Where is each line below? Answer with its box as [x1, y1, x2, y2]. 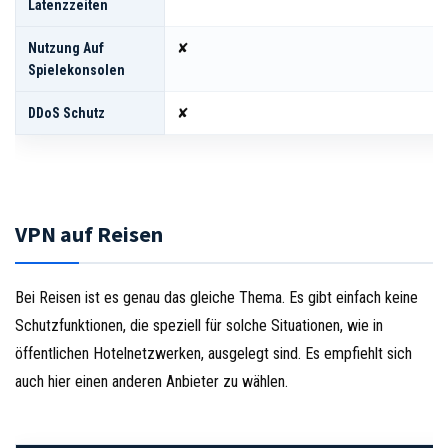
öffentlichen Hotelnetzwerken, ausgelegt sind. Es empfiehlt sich [15, 343, 412, 363]
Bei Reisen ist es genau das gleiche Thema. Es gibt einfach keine [15, 287, 418, 307]
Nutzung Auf [28, 39, 104, 56]
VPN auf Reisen [15, 219, 163, 248]
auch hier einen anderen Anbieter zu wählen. [15, 371, 288, 391]
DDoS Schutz [28, 104, 105, 121]
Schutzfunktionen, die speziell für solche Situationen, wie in [15, 315, 383, 335]
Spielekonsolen [28, 61, 125, 78]
